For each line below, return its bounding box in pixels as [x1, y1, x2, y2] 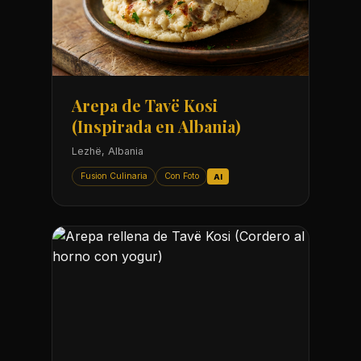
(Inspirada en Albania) [72, 115, 241, 138]
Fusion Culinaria [80, 171, 147, 182]
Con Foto [164, 171, 199, 182]
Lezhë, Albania [72, 145, 143, 158]
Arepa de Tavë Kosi [72, 94, 218, 117]
